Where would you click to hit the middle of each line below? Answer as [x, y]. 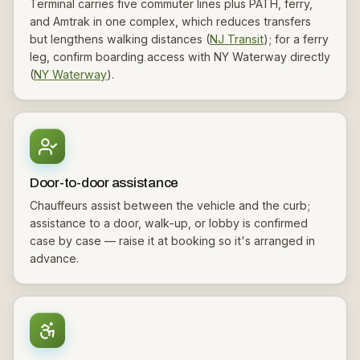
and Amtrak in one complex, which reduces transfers [170, 21]
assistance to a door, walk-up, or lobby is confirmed [169, 223]
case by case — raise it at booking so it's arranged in [172, 241]
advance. [54, 258]
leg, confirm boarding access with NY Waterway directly [180, 57]
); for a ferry [296, 39]
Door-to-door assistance [104, 183]
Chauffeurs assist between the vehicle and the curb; [170, 205]
